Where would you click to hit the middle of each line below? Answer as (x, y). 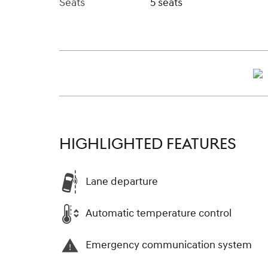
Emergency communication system (169, 245)
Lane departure (122, 182)
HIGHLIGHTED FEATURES (148, 144)
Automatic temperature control (159, 214)
